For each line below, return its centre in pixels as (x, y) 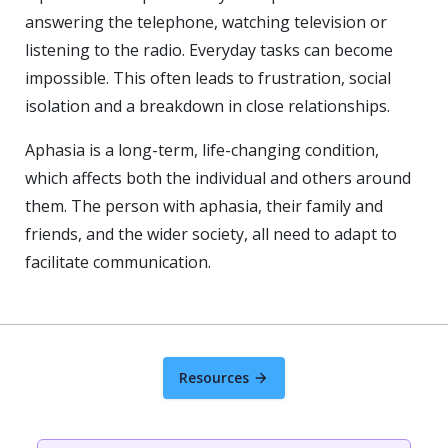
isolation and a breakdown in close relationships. (207, 106)
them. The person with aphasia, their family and (204, 206)
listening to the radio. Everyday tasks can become (209, 50)
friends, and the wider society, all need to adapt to (211, 234)
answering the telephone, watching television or (206, 22)
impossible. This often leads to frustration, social (208, 78)
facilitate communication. (118, 262)
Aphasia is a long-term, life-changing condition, (202, 150)
